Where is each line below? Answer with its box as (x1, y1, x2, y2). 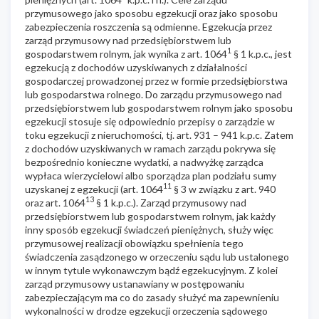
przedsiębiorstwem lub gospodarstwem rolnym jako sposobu (25, 101, 293, 114)
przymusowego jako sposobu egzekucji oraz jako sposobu (25, 6, 278, 19)
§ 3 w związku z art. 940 (172, 182, 276, 195)
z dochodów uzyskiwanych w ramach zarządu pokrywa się (25, 142, 276, 155)
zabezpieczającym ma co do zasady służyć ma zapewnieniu (25, 291, 279, 303)
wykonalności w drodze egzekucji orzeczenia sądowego (25, 304, 268, 317)
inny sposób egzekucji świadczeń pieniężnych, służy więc (25, 223, 273, 236)
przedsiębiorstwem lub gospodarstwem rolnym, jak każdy (25, 209, 276, 222)
